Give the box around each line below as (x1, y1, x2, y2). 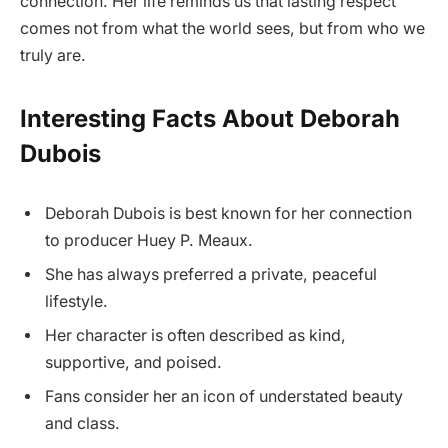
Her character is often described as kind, (45, 325, 346, 345)
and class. (45, 413, 120, 433)
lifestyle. (45, 291, 108, 311)
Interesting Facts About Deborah (20, 104, 400, 134)
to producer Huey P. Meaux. (45, 230, 253, 250)
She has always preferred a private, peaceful (45, 264, 377, 284)
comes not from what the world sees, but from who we (20, 18, 425, 38)
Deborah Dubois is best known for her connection (45, 203, 412, 223)
